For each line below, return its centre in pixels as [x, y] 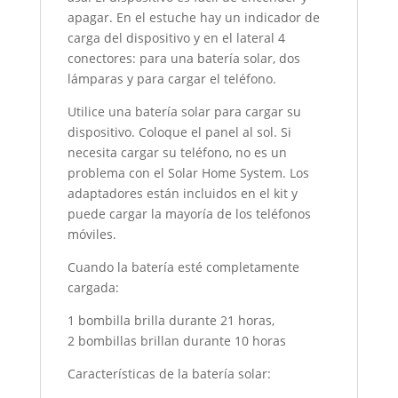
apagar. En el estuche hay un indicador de [193, 18]
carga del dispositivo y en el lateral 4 [176, 38]
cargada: [93, 288]
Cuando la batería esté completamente [183, 267]
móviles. [92, 235]
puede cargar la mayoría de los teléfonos [189, 214]
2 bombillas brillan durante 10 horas [176, 341]
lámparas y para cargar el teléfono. [171, 79]
